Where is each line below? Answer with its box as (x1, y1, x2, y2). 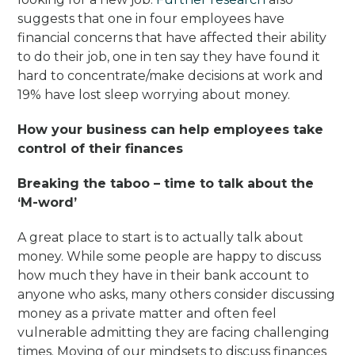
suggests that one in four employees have (17, 11, 285, 27)
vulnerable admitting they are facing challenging (17, 325, 330, 341)
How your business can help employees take (17, 122, 324, 138)
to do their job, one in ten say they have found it (17, 49, 321, 65)
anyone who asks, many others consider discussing (17, 287, 336, 303)
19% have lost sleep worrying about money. (17, 87, 291, 103)
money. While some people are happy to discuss (17, 249, 322, 265)
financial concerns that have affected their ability (17, 30, 327, 46)
